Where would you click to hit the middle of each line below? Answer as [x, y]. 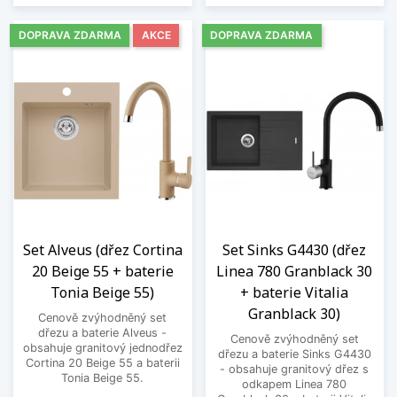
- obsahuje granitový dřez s [295, 370]
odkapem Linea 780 [295, 385]
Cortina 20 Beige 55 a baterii [102, 363]
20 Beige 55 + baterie [102, 272]
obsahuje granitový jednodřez [102, 348]
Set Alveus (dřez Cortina [102, 250]
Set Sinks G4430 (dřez [295, 250]
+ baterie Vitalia [295, 293]
